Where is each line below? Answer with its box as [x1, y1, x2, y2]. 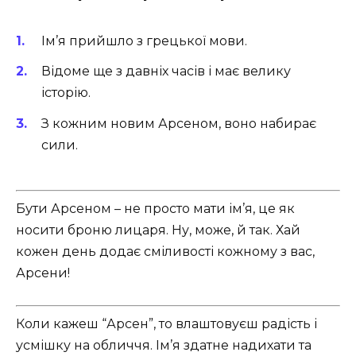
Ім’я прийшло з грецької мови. [41, 33, 247, 49]
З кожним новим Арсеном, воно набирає [41, 115, 316, 131]
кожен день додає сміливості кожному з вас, [16, 243, 315, 259]
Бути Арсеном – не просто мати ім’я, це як [16, 200, 295, 216]
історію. [41, 85, 91, 101]
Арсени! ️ [16, 265, 73, 281]
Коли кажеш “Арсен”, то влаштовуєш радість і [16, 316, 317, 332]
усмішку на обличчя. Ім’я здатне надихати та [16, 338, 311, 354]
